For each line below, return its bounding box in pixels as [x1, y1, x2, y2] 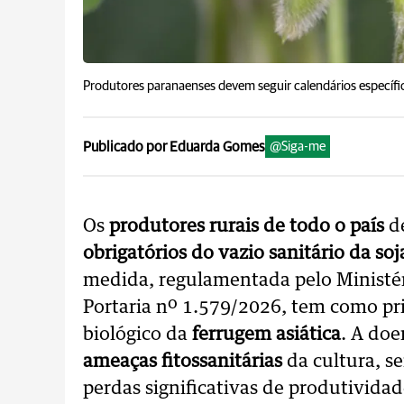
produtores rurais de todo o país [105, 217, 384, 235]
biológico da [83, 326, 192, 344]
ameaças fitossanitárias [83, 353, 282, 371]
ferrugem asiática [192, 326, 341, 344]
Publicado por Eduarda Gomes [83, 139, 265, 154]
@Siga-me [270, 140, 326, 153]
